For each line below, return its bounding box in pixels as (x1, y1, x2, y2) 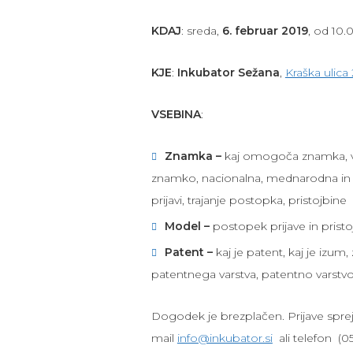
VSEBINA (150, 107, 201, 121)
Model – (164, 219, 213, 233)
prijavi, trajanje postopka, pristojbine (150, 193, 347, 207)
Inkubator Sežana (173, 65, 280, 80)
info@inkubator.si (176, 331, 273, 345)
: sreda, (180, 24, 222, 38)
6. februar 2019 (221, 24, 308, 38)
